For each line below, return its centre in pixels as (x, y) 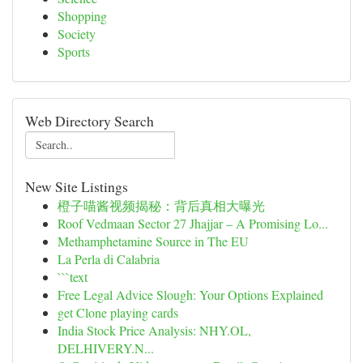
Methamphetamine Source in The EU (153, 241)
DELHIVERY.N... (106, 348)
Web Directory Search (90, 121)
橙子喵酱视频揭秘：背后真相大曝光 (161, 205)
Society (77, 34)
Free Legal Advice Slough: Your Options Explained (190, 295)
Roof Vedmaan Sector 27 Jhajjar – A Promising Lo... (193, 223)
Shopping (82, 16)
